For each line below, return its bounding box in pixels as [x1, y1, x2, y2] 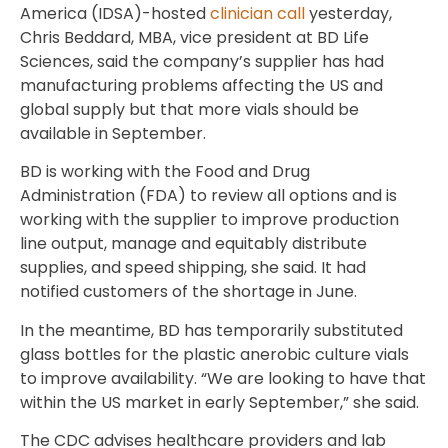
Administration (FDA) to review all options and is [20, 184, 397, 208]
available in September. [20, 121, 210, 145]
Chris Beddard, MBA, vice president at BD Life [20, 25, 369, 49]
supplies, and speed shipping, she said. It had [20, 256, 366, 280]
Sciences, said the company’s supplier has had [20, 49, 384, 73]
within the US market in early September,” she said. [20, 390, 419, 414]
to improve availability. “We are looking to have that [20, 366, 426, 390]
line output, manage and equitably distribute [20, 232, 367, 256]
